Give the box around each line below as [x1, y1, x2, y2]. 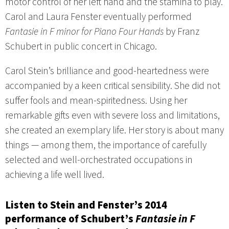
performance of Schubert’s [5, 212, 135, 227]
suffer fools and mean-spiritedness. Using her [5, 93, 187, 108]
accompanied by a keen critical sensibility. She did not [5, 78, 220, 93]
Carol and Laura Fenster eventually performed [5, 9, 192, 24]
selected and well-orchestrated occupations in [5, 152, 193, 167]
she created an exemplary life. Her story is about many [5, 123, 224, 138]
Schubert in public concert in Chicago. [5, 39, 157, 54]
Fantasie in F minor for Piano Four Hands [5, 24, 164, 39]
